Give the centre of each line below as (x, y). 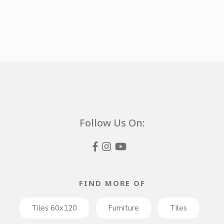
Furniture (123, 208)
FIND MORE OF (112, 183)
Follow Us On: (112, 123)
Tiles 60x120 (54, 208)
